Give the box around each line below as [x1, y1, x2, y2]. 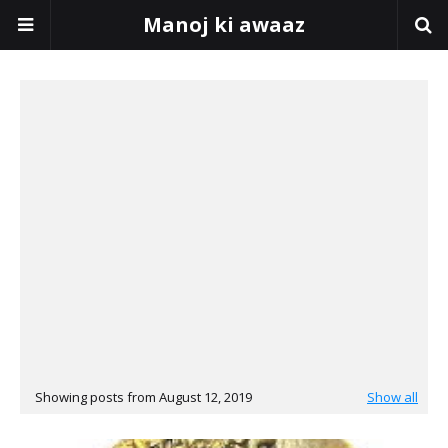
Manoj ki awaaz [143, 11, 305, 38]
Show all [367, 388, 418, 406]
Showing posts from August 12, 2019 [35, 388, 252, 406]
